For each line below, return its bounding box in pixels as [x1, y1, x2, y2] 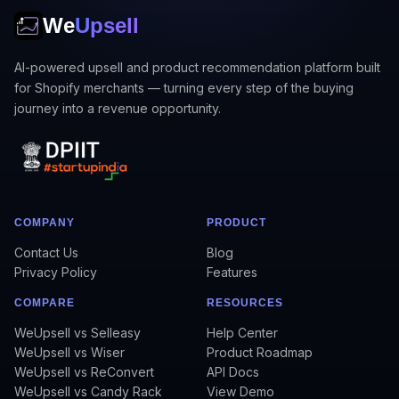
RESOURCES [207, 297, 283, 310]
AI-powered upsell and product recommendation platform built [14, 60, 380, 75]
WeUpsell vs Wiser [14, 345, 125, 361]
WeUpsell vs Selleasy [14, 325, 141, 341]
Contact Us [14, 245, 78, 261]
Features [207, 265, 257, 281]
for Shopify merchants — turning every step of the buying [14, 80, 354, 95]
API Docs [207, 364, 259, 380]
